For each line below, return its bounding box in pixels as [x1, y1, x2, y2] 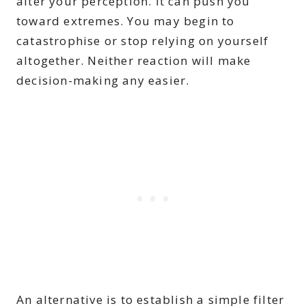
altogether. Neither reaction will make [16, 53, 251, 69]
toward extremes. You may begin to [16, 13, 235, 29]
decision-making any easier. [16, 72, 190, 89]
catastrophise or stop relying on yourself [16, 33, 269, 49]
